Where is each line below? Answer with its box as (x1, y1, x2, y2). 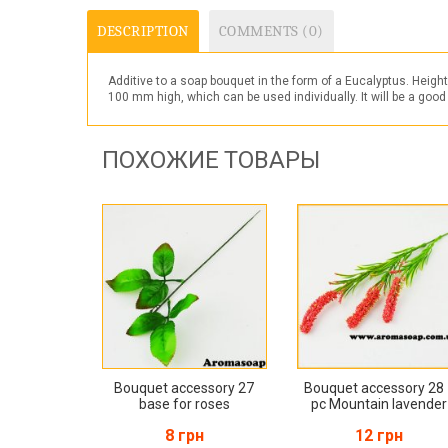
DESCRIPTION (97, 22, 189, 40)
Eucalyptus (345, 74, 406, 88)
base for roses (138, 395, 230, 412)
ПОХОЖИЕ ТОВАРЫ (102, 146, 320, 174)
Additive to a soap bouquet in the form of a (108, 74, 345, 88)
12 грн (355, 425, 404, 445)
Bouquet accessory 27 (114, 379, 255, 396)
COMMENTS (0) (218, 22, 324, 40)
